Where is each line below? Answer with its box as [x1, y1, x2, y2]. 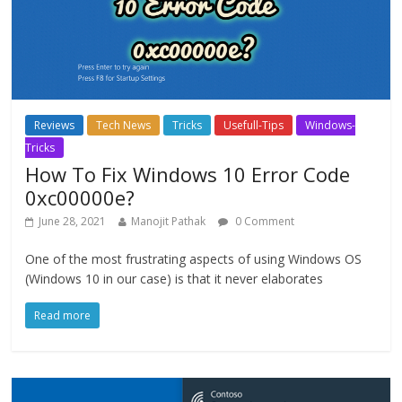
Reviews [34, 117, 75, 133]
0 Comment [232, 213, 295, 229]
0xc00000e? [25, 183, 135, 211]
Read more [34, 307, 92, 323]
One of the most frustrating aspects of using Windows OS [25, 249, 363, 267]
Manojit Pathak [131, 213, 206, 229]
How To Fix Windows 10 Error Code [25, 160, 351, 188]
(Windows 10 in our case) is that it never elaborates [25, 269, 324, 287]
